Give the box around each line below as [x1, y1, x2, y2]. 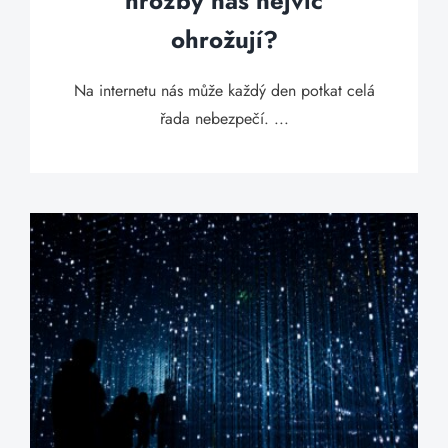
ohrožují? [170, 22, 278, 57]
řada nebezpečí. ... [159, 107, 289, 130]
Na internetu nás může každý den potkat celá [73, 79, 375, 102]
